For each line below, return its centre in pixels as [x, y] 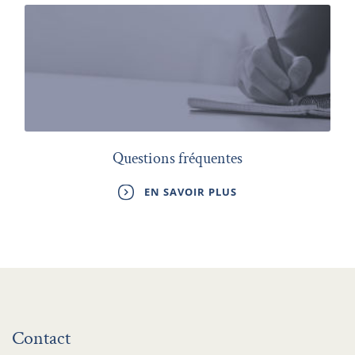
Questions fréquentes [177, 159]
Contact [41, 338]
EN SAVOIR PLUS [191, 192]
